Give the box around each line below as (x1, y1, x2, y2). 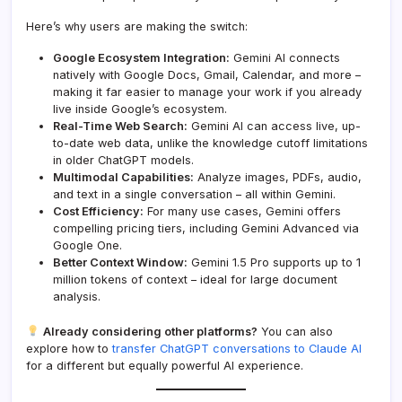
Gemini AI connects (230, 50, 340, 65)
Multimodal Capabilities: (53, 170, 194, 184)
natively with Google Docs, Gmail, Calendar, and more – (53, 67, 361, 82)
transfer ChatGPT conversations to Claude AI (109, 341, 362, 355)
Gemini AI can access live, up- (188, 118, 361, 133)
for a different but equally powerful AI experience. (26, 358, 303, 372)
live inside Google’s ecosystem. (53, 101, 227, 116)
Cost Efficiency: (53, 204, 144, 218)
